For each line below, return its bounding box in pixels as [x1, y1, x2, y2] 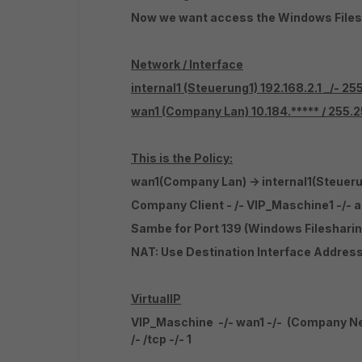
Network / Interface [131, 57, 243, 71]
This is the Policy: [131, 151, 233, 165]
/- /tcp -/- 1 [131, 332, 192, 346]
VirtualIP [131, 292, 181, 305]
